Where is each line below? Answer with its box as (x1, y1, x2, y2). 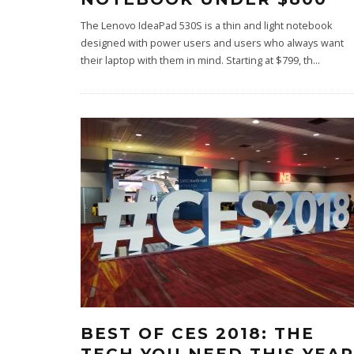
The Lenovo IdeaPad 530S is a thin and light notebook (81, 19, 332, 32)
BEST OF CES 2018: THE (81, 324, 314, 343)
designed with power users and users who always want (81, 36, 344, 50)
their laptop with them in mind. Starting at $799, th (81, 54, 313, 67)
